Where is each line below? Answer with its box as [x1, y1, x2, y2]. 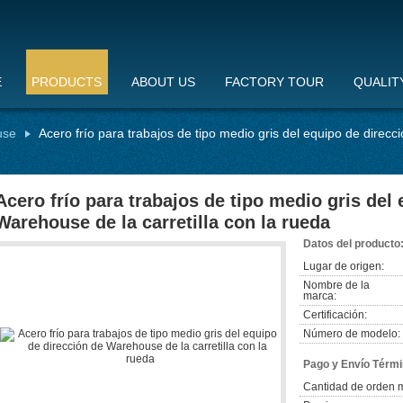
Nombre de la [303, 279, 370, 291]
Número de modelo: [303, 327, 400, 340]
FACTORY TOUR [225, 75, 324, 89]
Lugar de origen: [303, 260, 384, 273]
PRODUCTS [31, 75, 102, 89]
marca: [303, 290, 336, 302]
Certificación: [303, 309, 367, 321]
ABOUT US [131, 75, 195, 89]
